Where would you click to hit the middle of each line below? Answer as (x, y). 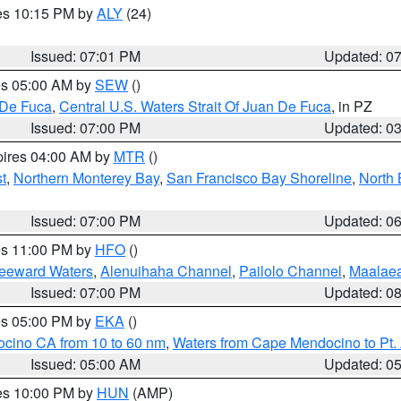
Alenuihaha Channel (166, 271)
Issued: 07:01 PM (86, 56)
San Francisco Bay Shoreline (259, 178)
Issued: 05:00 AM (86, 364)
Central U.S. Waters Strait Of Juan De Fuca (195, 106)
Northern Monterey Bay (86, 178)
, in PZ (352, 106)
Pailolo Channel (290, 271)
